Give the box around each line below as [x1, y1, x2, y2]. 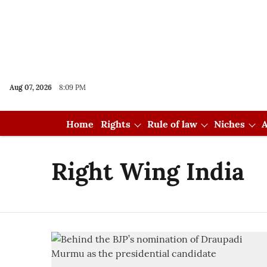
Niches [213, 118, 245, 130]
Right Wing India [51, 156, 244, 187]
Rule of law [147, 118, 197, 130]
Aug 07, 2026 [10, 83, 52, 92]
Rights [100, 118, 131, 130]
